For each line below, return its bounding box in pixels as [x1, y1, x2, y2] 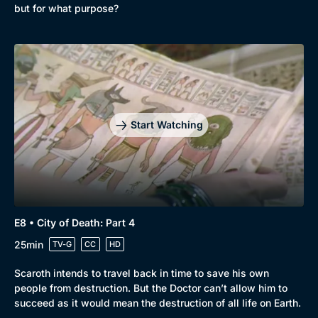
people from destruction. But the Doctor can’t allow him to [14, 282, 287, 294]
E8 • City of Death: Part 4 [14, 216, 135, 229]
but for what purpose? [14, 1, 119, 14]
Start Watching [130, 119, 203, 131]
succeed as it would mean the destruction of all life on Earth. [14, 297, 301, 309]
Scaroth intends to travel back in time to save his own [14, 267, 269, 279]
